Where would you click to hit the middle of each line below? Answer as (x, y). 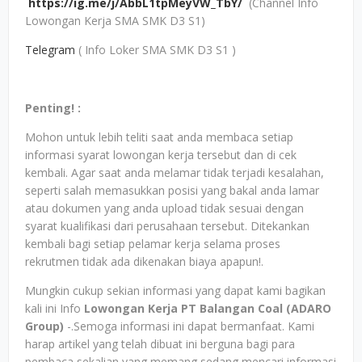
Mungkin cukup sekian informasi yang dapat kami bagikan (175, 290)
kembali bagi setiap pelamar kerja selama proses (153, 244)
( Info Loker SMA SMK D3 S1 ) (157, 50)
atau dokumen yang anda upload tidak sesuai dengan (164, 208)
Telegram (52, 50)
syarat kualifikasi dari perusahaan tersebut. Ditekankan (167, 226)
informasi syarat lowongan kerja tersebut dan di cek (161, 155)
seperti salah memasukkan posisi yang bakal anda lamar (172, 190)
